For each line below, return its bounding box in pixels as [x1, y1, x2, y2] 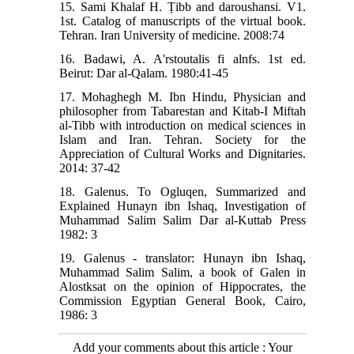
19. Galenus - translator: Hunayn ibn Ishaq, [59, 251, 306, 265]
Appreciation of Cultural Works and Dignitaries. [59, 147, 306, 161]
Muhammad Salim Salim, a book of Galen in [59, 265, 306, 280]
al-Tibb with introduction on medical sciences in [59, 119, 306, 133]
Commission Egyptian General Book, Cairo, [59, 294, 306, 308]
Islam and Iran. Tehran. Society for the [59, 133, 306, 147]
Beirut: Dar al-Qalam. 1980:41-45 [59, 66, 229, 81]
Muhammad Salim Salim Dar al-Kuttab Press [59, 213, 306, 228]
